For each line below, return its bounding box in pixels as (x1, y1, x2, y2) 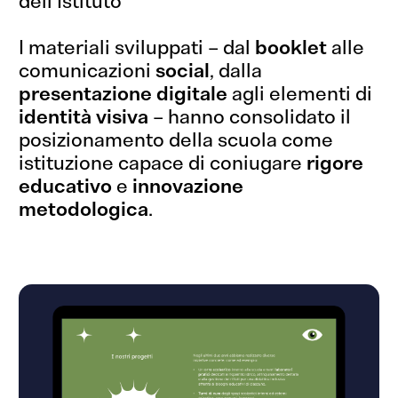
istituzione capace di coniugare (19, 151, 307, 174)
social (155, 59, 211, 82)
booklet (255, 36, 328, 59)
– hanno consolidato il (148, 105, 352, 128)
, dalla (210, 59, 263, 82)
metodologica (19, 197, 149, 220)
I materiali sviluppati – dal (19, 36, 256, 59)
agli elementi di (227, 82, 373, 105)
